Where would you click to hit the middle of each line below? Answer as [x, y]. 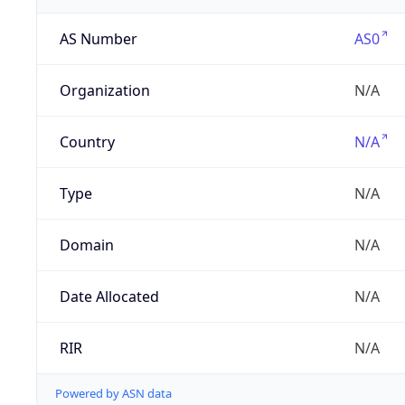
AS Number [98, 39]
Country [87, 142]
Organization [104, 91]
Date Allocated [109, 297]
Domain [86, 245]
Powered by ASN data [113, 394]
